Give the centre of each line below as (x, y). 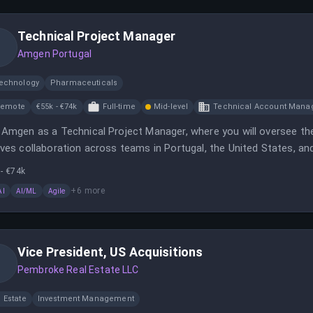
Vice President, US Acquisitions (110, 252)
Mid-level (171, 107)
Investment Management (86, 299)
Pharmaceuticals (84, 83)
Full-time (119, 107)
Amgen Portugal (55, 54)
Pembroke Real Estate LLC (78, 270)
